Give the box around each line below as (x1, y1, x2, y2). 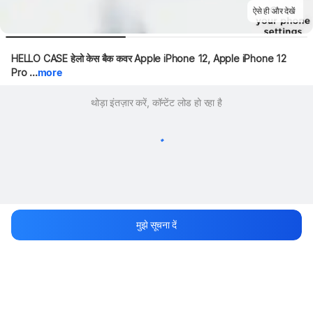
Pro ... (11, 66, 38, 78)
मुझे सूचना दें (136, 219, 177, 231)
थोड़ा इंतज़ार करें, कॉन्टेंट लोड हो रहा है (91, 96, 222, 108)
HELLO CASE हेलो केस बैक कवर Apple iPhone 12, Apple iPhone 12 (11, 52, 286, 64)
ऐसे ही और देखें (253, 6, 295, 16)
